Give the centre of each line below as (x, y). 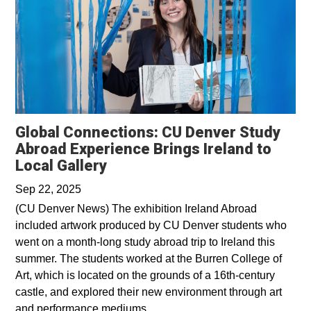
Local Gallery (61, 165)
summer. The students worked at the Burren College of (149, 258)
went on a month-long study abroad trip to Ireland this (145, 242)
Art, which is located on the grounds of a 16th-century (145, 275)
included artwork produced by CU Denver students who (151, 225)
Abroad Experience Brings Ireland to (143, 149)
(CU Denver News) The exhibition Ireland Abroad (136, 208)
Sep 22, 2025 (48, 189)
